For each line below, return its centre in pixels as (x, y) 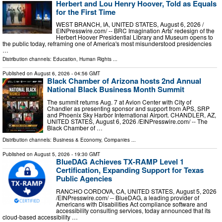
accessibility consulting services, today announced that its (133, 210)
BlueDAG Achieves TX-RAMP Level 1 (120, 162)
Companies (117, 140)
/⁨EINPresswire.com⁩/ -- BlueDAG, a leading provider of (128, 197)
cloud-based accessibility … (40, 217)
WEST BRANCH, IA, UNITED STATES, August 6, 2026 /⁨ (130, 24)
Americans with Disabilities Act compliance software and (132, 204)
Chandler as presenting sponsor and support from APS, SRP (128, 108)
